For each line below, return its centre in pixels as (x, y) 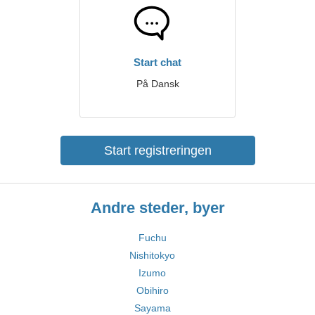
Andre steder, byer (157, 208)
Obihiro (152, 290)
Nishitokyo (152, 255)
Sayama (152, 308)
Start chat (157, 62)
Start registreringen (157, 150)
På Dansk (157, 84)
